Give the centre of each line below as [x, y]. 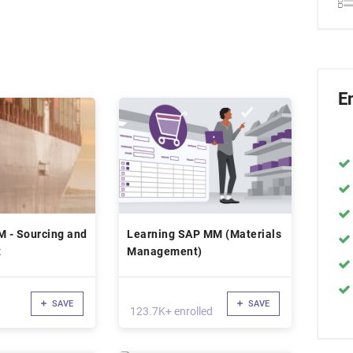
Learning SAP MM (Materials [204, 234]
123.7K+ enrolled [172, 311]
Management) [165, 251]
